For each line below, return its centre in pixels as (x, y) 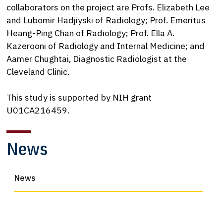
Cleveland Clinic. (38, 71)
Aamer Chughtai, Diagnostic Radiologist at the (97, 58)
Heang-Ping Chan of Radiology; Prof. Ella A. (91, 33)
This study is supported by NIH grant (79, 98)
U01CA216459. (38, 111)
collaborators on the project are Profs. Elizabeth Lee (108, 7)
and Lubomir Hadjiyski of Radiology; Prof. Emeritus (106, 20)
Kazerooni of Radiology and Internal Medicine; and (106, 46)
